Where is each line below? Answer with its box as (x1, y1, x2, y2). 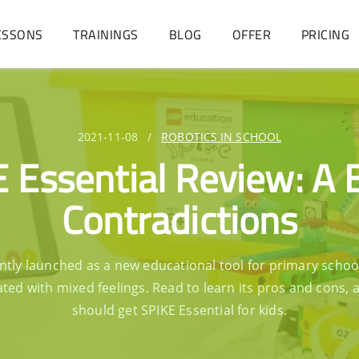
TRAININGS (73, 24, 139, 44)
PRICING (301, 24, 350, 44)
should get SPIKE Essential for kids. (71, 301, 288, 319)
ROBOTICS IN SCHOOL (161, 129, 282, 144)
